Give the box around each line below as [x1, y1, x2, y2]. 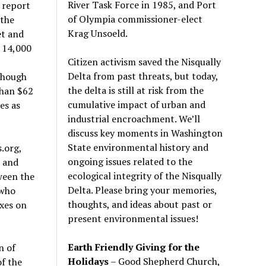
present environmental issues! [68, 211, 199, 225]
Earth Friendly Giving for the [68, 240, 200, 254]
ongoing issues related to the [68, 154, 193, 168]
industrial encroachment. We [68, 112, 192, 125]
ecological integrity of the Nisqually [68, 169, 222, 182]
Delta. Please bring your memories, [68, 183, 217, 197]
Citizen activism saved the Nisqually [68, 55, 221, 68]
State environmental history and [68, 140, 209, 154]
